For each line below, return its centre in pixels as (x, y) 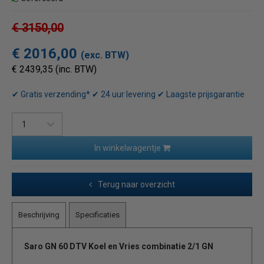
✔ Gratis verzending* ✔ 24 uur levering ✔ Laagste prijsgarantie (128, 95)
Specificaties (98, 215)
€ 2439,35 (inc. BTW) (54, 70)
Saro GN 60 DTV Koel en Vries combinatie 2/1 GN (120, 247)
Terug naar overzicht (136, 185)
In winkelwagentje (128, 148)
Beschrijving (39, 215)
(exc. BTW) (105, 55)
